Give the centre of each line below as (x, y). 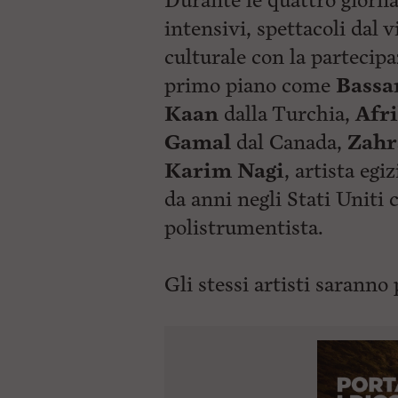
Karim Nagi (224, 171)
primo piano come (250, 86)
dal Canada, (289, 143)
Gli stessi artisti (240, 285)
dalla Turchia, (287, 114)
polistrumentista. (244, 228)
